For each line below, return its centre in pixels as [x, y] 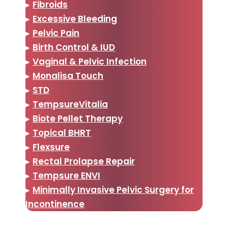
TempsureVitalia [70, 104]
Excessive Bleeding [75, 19]
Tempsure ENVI [66, 175]
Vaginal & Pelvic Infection [90, 61]
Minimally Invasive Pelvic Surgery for [113, 190]
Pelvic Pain [56, 33]
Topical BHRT [62, 133]
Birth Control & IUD [74, 47]
